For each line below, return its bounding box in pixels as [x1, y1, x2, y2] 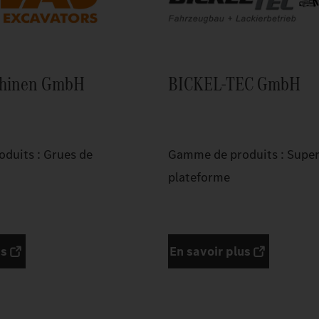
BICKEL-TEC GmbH [168, 70, 300, 98]
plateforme [168, 169, 230, 187]
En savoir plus [169, 243, 251, 261]
